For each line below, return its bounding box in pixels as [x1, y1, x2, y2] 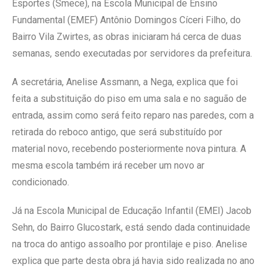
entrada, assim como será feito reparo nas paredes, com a [12, 109, 254, 121]
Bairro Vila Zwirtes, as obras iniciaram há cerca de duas [12, 30, 241, 42]
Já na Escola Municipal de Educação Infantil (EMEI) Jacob [12, 204, 252, 216]
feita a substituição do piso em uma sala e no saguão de [12, 92, 247, 104]
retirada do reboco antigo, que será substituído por [12, 126, 222, 138]
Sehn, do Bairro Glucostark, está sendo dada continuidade [12, 221, 250, 233]
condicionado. [12, 176, 69, 188]
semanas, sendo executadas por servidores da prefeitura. [12, 47, 252, 59]
